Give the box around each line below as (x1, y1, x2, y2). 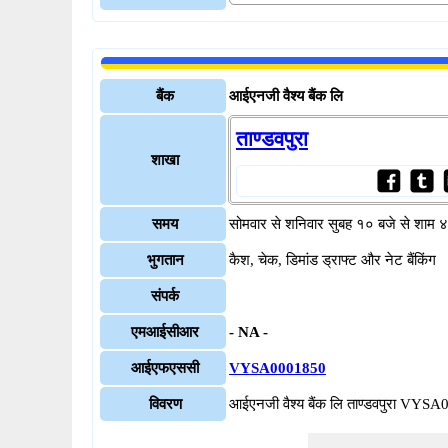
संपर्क (151, 288, 179, 304)
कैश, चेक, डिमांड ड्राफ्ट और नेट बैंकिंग (229, 252, 436, 268)
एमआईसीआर (131, 324, 199, 340)
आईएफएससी (131, 360, 199, 376)
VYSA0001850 (229, 360, 326, 376)
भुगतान (146, 252, 184, 268)
